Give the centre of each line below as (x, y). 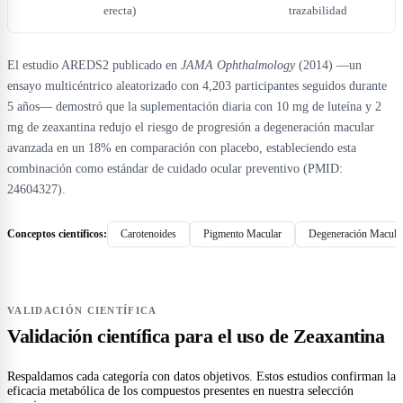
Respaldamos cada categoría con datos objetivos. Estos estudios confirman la (201, 376)
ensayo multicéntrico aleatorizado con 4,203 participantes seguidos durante (197, 85)
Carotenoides (148, 233)
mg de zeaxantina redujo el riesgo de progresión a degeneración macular (191, 127)
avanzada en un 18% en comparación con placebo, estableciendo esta (182, 148)
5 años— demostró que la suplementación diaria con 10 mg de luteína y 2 (194, 106)
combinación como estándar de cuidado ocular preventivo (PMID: (175, 168)
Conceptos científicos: (57, 233)
